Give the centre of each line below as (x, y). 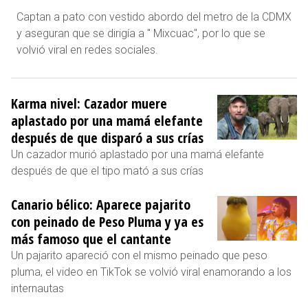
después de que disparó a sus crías (107, 137)
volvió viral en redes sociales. (87, 49)
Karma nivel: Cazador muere (89, 103)
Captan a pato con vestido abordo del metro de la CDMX (154, 16)
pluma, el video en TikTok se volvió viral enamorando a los (151, 272)
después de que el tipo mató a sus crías (107, 170)
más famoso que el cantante (91, 239)
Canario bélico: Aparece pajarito (101, 204)
